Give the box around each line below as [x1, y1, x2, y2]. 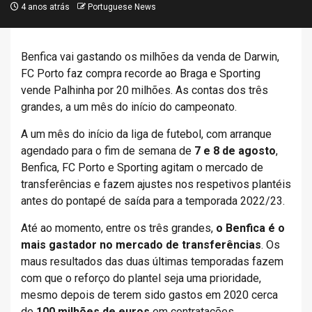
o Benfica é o [216, 221, 285, 235]
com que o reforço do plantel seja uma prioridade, [21, 272, 261, 285]
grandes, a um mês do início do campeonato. [21, 100, 237, 114]
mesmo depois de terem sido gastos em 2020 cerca [21, 288, 278, 302]
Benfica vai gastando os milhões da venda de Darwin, [21, 50, 279, 63]
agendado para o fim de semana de [21, 144, 194, 157]
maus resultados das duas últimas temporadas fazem [21, 255, 283, 268]
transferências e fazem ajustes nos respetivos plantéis [21, 178, 291, 191]
